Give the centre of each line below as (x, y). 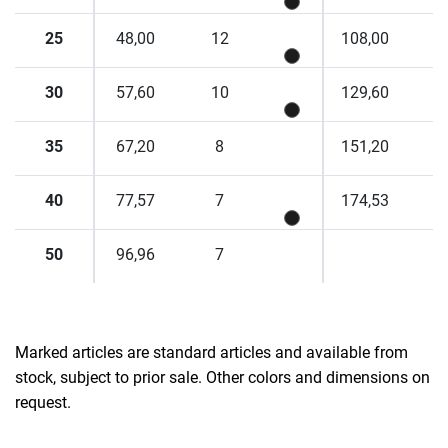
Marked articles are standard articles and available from (211, 353)
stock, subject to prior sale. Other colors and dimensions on (222, 378)
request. (43, 403)
